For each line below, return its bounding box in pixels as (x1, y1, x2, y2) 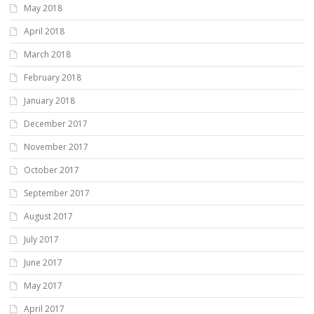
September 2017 (24, 187, 90, 200)
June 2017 (24, 257, 62, 269)
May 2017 (24, 280, 62, 292)
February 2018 (24, 71, 81, 84)
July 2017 (24, 233, 59, 246)
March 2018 (24, 48, 71, 61)
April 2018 (24, 25, 64, 38)
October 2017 (24, 164, 79, 177)
